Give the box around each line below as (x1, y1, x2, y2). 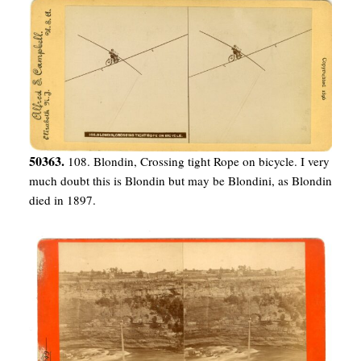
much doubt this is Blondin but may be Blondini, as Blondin (29, 172, 332, 189)
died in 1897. (29, 191, 96, 208)
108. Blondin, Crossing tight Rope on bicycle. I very (68, 152, 330, 169)
